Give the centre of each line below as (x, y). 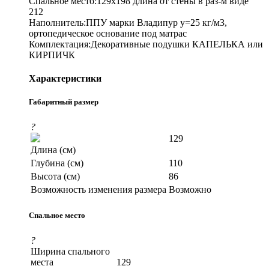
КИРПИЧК (52, 55)
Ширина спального (70, 251)
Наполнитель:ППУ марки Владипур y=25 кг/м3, (128, 22)
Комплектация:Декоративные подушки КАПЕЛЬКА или (146, 44)
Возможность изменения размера (98, 190)
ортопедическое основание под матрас (108, 33)
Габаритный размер (64, 102)
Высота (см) (55, 177)
